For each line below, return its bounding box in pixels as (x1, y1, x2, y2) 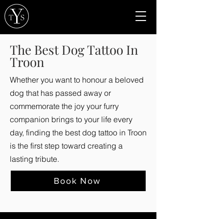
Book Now (54, 176, 101, 186)
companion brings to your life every (10, 114, 132, 124)
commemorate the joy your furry (10, 101, 119, 111)
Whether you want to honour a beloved (10, 75, 144, 85)
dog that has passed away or (10, 88, 111, 98)
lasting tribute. (10, 154, 59, 164)
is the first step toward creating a (10, 141, 123, 151)
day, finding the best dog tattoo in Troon (10, 128, 147, 137)
